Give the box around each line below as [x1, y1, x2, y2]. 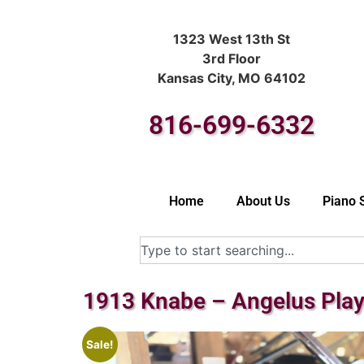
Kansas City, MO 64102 [158, 69, 306, 86]
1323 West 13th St [173, 30, 291, 47]
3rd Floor [202, 50, 262, 67]
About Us [236, 193, 290, 209]
